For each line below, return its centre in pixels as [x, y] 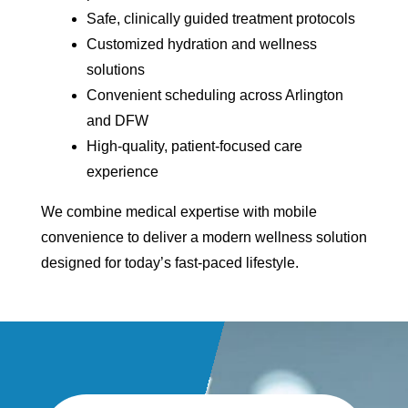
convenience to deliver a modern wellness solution [204, 237]
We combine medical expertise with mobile [178, 212]
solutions [115, 70]
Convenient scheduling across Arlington [214, 95]
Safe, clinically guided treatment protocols [220, 19]
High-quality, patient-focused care [194, 146]
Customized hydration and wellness [201, 44]
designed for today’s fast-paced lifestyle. [169, 263]
